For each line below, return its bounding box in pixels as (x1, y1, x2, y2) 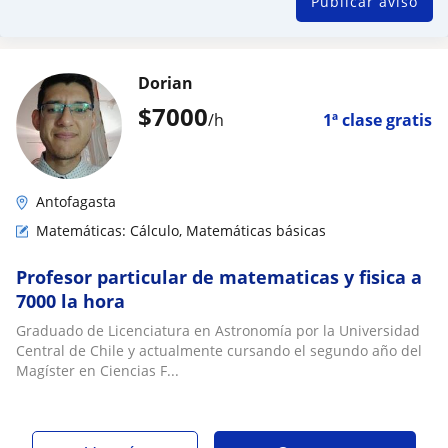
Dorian (138, 72, 193, 94)
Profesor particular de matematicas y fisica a (16, 265, 422, 289)
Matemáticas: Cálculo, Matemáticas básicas (36, 221, 326, 240)
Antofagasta (36, 192, 116, 211)
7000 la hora (16, 289, 125, 313)
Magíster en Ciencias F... (16, 361, 179, 380)
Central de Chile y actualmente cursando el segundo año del (16, 341, 422, 360)
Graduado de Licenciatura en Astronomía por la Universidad (16, 321, 420, 340)
